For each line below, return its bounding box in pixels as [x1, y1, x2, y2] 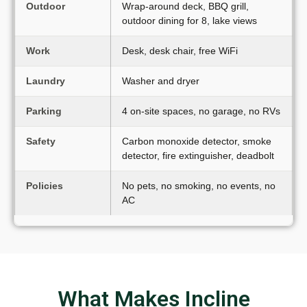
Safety [26, 135, 56, 147]
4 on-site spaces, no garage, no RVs [122, 105, 280, 116]
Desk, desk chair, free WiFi [122, 45, 238, 56]
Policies [26, 180, 63, 191]
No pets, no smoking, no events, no [122, 180, 275, 191]
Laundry [26, 75, 65, 86]
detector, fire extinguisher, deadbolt [122, 149, 274, 161]
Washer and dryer [122, 75, 199, 86]
